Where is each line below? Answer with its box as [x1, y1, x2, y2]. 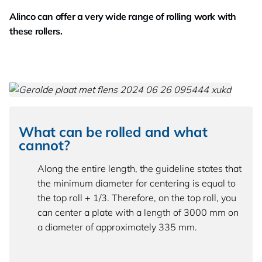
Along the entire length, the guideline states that [37, 162, 242, 174]
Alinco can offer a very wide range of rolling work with [9, 11, 237, 22]
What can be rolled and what [19, 122, 208, 140]
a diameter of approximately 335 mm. [37, 220, 197, 233]
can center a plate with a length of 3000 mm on [37, 206, 239, 218]
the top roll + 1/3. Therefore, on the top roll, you [37, 191, 236, 204]
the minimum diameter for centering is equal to [37, 177, 236, 189]
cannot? [19, 136, 70, 154]
